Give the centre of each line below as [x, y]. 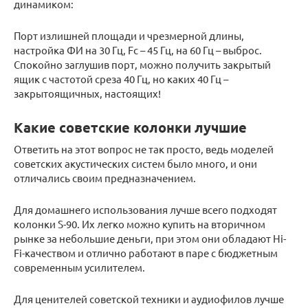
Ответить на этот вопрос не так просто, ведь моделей [144, 149]
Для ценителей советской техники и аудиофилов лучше [149, 299]
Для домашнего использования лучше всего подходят [145, 210]
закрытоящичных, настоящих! [87, 93]
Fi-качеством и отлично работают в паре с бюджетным [146, 253]
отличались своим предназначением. [105, 178]
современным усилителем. [79, 267]
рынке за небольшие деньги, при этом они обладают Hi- [150, 239]
